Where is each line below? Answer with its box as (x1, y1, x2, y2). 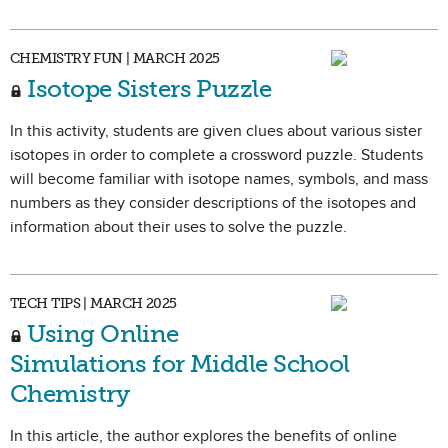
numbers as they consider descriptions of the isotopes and (10, 193, 416, 213)
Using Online (22, 319, 179, 348)
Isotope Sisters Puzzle (22, 74, 272, 103)
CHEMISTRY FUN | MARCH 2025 (10, 50, 220, 67)
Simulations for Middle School (10, 349, 350, 378)
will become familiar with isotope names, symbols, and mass (10, 169, 428, 189)
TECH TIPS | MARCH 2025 (10, 295, 177, 312)
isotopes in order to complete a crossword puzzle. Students (10, 145, 423, 165)
